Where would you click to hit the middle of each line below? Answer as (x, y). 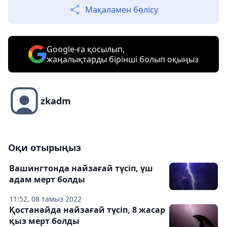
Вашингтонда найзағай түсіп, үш (81, 168)
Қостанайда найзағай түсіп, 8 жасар (87, 210)
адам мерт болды (47, 180)
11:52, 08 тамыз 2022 (45, 199)
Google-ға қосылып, (86, 49)
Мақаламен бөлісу (122, 10)
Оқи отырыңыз (45, 148)
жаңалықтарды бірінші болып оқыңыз (123, 60)
